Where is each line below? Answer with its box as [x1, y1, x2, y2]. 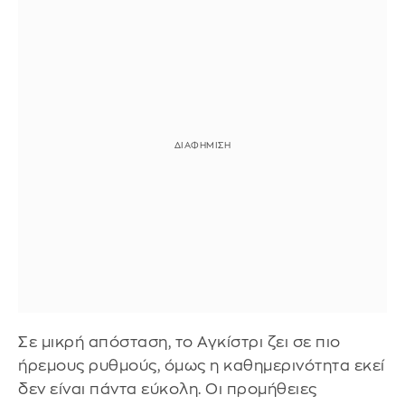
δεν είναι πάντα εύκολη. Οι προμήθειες [18, 381, 317, 398]
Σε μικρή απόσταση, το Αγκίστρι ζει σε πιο [18, 334, 341, 351]
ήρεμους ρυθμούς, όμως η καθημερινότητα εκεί [18, 358, 385, 374]
